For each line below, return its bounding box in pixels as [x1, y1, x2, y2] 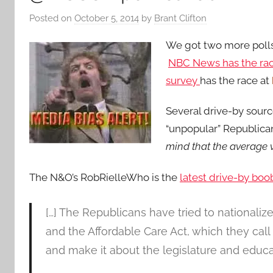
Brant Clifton [154, 13, 207, 24]
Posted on [29, 13, 74, 24]
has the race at [200, 74, 272, 87]
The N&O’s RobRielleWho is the [29, 171, 180, 183]
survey [166, 74, 200, 87]
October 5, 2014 [74, 13, 139, 24]
